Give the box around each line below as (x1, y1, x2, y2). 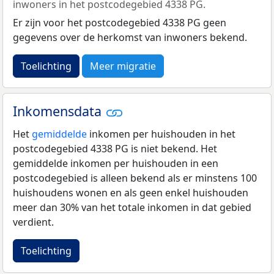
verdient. (13, 215, 54, 229)
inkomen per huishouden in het (87, 127, 235, 141)
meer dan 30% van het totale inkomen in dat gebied (13, 201, 251, 215)
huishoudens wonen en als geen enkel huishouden (13, 186, 248, 200)
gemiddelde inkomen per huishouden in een (13, 157, 218, 171)
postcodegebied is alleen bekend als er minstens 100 (13, 171, 257, 185)
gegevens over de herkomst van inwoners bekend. (13, 30, 247, 44)
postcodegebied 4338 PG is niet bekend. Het (13, 142, 217, 156)
